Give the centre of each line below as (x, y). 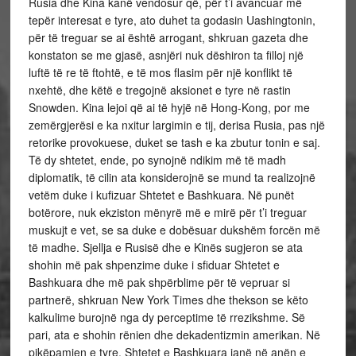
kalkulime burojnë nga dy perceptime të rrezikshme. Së (166, 317)
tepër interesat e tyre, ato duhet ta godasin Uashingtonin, (172, 20)
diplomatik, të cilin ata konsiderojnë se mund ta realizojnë (172, 177)
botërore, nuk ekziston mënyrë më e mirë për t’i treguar (167, 212)
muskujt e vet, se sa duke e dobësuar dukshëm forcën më (174, 230)
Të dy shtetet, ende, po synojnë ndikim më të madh (157, 160)
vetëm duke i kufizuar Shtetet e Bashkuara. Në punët (161, 195)
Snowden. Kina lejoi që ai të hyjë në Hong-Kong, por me (169, 107)
